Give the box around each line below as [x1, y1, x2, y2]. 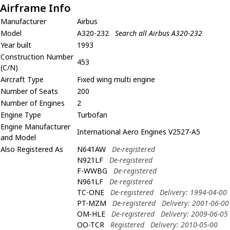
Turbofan [77, 109, 107, 120]
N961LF [77, 176, 103, 186]
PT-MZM [77, 198, 106, 208]
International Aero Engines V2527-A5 [77, 126, 200, 137]
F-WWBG [77, 165, 107, 176]
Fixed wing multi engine [77, 74, 155, 84]
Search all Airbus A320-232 [115, 28, 202, 38]
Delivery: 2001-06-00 [162, 198, 229, 208]
